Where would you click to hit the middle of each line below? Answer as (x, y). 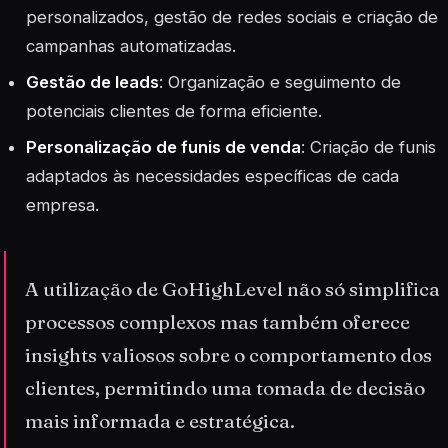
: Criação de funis (369, 147)
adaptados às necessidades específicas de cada (213, 176)
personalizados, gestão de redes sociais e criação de (232, 16)
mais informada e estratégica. (160, 421)
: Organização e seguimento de (280, 81)
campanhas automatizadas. (131, 45)
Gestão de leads (93, 81)
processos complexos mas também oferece (218, 322)
